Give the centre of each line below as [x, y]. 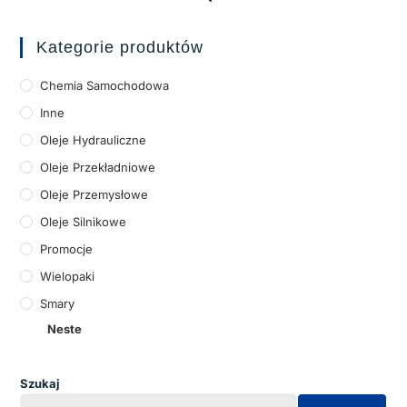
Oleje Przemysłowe [94, 195]
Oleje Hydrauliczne [94, 140]
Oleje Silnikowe [84, 222]
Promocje [67, 249]
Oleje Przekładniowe [98, 168]
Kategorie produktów [120, 48]
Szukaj [40, 384]
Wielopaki [68, 277]
